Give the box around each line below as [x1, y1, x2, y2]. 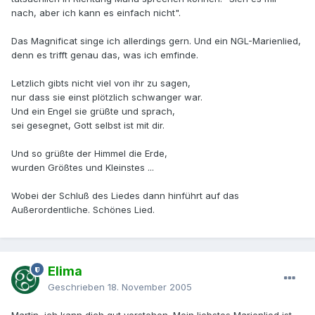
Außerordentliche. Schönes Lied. [11, 204, 155, 216]
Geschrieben [48, 281, 108, 293]
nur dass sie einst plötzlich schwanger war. [11, 91, 202, 103]
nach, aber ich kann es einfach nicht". [11, 7, 181, 19]
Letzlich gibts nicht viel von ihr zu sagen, [11, 77, 191, 89]
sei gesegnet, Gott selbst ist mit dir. [11, 120, 165, 131]
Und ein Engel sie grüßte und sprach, [11, 105, 175, 117]
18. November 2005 [108, 281, 192, 293]
